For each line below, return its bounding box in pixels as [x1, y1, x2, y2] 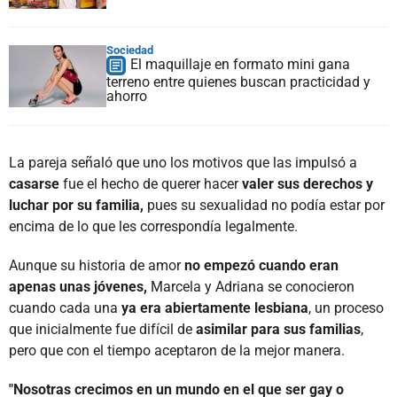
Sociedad [106, 43, 153, 57]
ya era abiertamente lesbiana [121, 299, 308, 316]
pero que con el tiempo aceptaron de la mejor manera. [9, 341, 345, 359]
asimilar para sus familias [196, 320, 361, 338]
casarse [9, 175, 59, 192]
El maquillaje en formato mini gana [130, 55, 350, 73]
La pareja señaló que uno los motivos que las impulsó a [9, 153, 357, 171]
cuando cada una [9, 299, 121, 316]
